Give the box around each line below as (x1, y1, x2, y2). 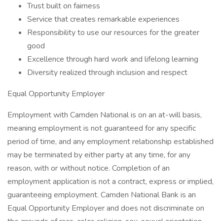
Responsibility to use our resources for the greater (27, 27, 199, 38)
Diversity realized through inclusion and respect (27, 67, 187, 78)
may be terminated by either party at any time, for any (7, 149, 190, 160)
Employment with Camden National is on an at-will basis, (7, 110, 202, 120)
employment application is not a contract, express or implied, (7, 176, 214, 187)
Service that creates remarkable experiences (27, 14, 180, 25)
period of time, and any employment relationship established (7, 136, 214, 147)
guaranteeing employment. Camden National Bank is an (7, 189, 196, 200)
